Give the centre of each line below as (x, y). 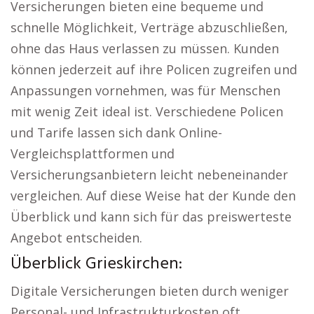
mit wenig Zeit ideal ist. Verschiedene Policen (147, 111)
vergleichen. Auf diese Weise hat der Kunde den (153, 196)
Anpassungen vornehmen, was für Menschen (145, 90)
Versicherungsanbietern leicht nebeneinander (149, 175)
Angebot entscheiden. (76, 238)
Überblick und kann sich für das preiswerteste (151, 217)
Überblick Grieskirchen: (96, 264)
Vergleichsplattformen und (93, 153)
